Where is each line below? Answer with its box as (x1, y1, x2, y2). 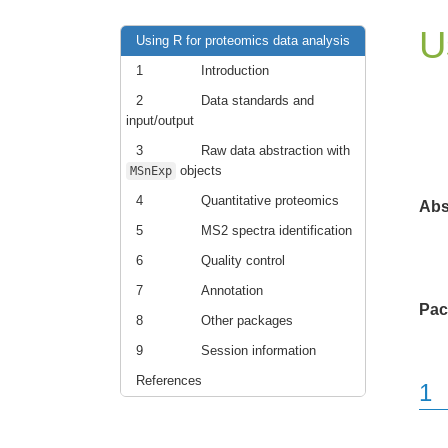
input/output (126, 113, 194, 128)
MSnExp (130, 164, 172, 178)
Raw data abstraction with (201, 143, 350, 158)
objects (176, 163, 222, 178)
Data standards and (201, 93, 314, 108)
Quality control (201, 253, 285, 268)
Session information (201, 343, 316, 358)
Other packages (201, 313, 293, 328)
